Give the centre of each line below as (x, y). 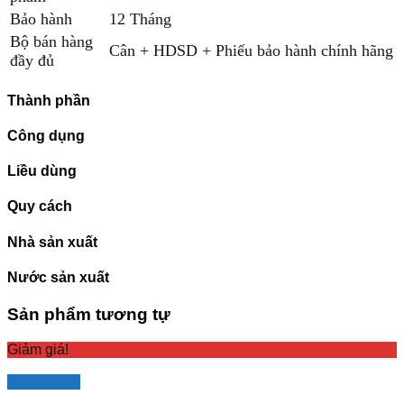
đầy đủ (32, 61)
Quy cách (40, 207)
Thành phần (49, 100)
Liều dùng (42, 171)
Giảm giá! (38, 349)
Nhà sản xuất (52, 242)
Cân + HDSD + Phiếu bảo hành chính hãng (251, 51)
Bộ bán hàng (51, 42)
